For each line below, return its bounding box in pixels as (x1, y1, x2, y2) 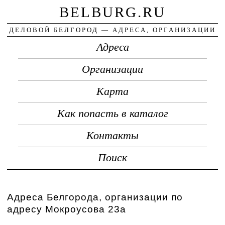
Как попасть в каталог (57, 107, 168, 120)
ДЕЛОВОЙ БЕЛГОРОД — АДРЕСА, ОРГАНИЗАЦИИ (9, 26, 216, 34)
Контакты (86, 129, 139, 142)
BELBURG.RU (59, 4, 166, 20)
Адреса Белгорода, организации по (7, 191, 183, 202)
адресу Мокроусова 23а (7, 203, 127, 214)
